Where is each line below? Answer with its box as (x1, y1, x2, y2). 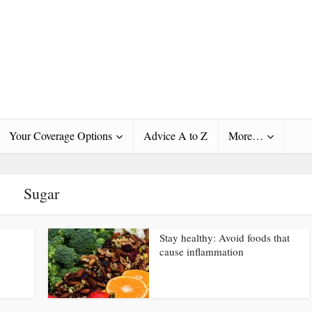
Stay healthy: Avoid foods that (159, 231, 290, 244)
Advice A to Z (143, 128, 208, 143)
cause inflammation (159, 244, 244, 258)
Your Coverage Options (9, 128, 112, 143)
